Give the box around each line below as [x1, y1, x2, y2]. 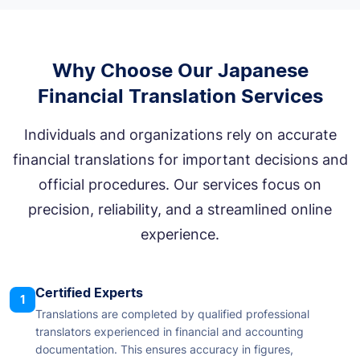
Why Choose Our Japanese [51, 59, 309, 83]
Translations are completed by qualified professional [35, 307, 309, 321]
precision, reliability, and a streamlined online [28, 201, 332, 219]
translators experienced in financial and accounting [35, 325, 304, 339]
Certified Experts [35, 284, 143, 301]
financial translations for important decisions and [12, 151, 348, 169]
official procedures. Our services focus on [39, 176, 321, 194]
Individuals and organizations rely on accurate [23, 126, 337, 144]
